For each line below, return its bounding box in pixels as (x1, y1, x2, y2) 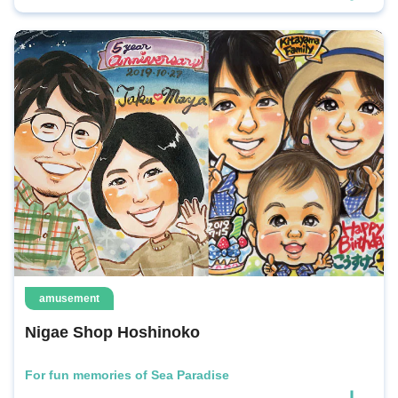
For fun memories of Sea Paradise (25, 368, 229, 383)
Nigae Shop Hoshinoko (25, 323, 200, 342)
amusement (39, 292, 99, 306)
